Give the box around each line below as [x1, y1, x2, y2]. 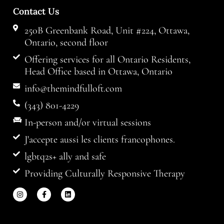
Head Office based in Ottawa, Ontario [24, 65, 172, 78]
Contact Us [13, 5, 59, 17]
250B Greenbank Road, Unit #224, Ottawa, [24, 24, 189, 37]
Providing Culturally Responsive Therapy [24, 167, 185, 180]
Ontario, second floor [24, 36, 108, 49]
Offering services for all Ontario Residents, [24, 53, 190, 66]
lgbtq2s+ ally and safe [24, 150, 106, 163]
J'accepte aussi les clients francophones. [24, 133, 175, 146]
